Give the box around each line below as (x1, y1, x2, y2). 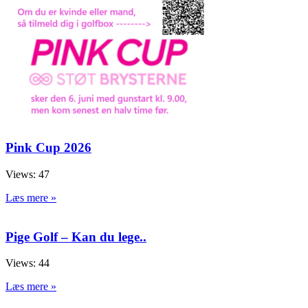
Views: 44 (5, 257, 49, 269)
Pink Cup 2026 (5, 140, 91, 155)
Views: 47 (5, 168, 49, 180)
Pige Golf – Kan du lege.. (5, 229, 146, 244)
